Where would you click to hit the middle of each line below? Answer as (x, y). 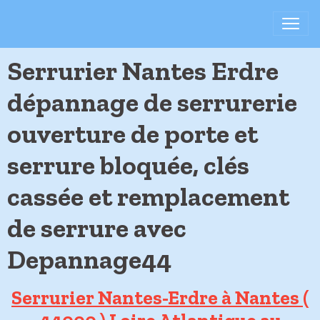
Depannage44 (89, 259)
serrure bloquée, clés (128, 165)
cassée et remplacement (148, 196)
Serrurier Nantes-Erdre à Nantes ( (160, 297)
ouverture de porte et (132, 134)
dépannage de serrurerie (152, 102)
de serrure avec (97, 228)
